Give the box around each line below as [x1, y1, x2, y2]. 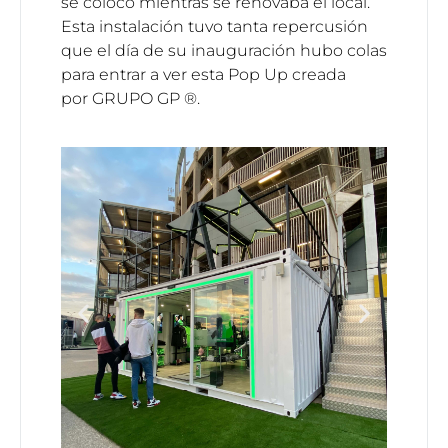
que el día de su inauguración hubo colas [61, 41, 387, 61]
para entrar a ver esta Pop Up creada [61, 65, 346, 85]
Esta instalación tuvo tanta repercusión [61, 17, 368, 37]
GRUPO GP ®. [92, 89, 200, 109]
